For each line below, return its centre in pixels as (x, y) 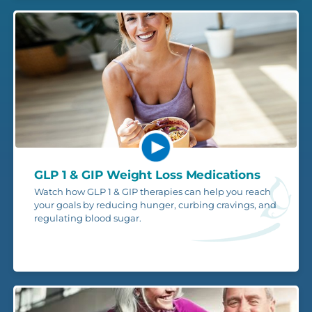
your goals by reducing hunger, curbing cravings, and (155, 204)
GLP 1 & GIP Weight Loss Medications (147, 174)
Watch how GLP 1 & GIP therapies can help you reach (153, 191)
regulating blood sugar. (88, 218)
